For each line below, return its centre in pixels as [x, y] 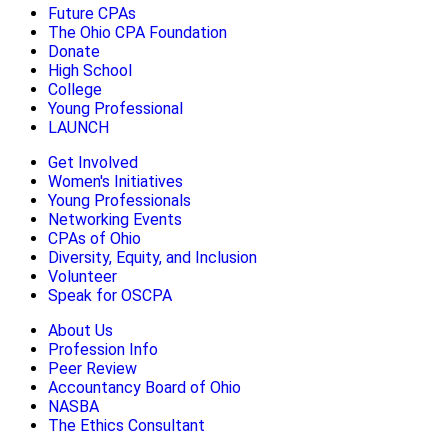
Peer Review [92, 368]
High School [92, 70]
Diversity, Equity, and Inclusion [152, 257]
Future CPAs [92, 13]
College [75, 89]
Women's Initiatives [115, 181]
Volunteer [82, 276]
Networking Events [115, 219]
